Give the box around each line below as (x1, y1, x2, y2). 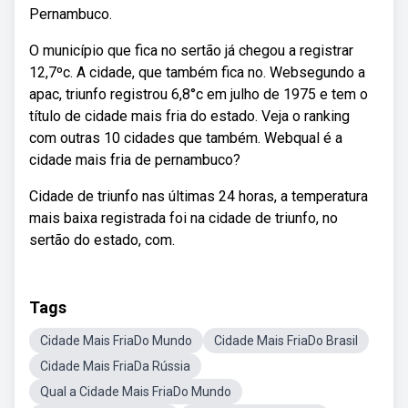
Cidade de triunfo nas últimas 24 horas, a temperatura (29, 188, 368, 205)
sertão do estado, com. (29, 231, 175, 249)
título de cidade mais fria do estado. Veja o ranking (29, 107, 350, 125)
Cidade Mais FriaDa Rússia (40, 359, 190, 373)
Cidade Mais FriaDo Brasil (214, 333, 358, 348)
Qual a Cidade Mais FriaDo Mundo (40, 384, 231, 399)
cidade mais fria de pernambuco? (29, 151, 240, 168)
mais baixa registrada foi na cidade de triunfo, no (29, 209, 338, 227)
